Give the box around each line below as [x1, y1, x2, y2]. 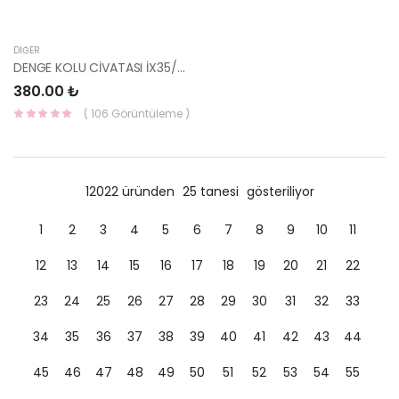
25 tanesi [182, 182, 242, 200]
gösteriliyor [246, 182, 314, 200]
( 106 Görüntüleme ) [84, 105, 190, 121]
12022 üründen [85, 182, 178, 200]
